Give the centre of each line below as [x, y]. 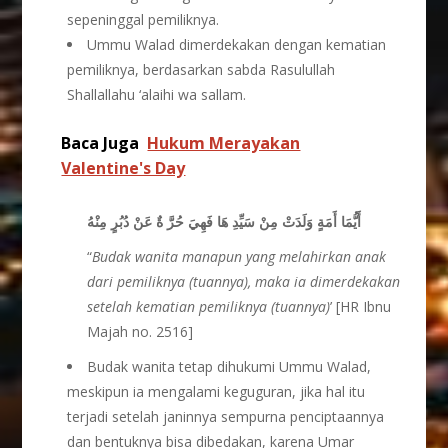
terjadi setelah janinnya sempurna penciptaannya [226, 416]
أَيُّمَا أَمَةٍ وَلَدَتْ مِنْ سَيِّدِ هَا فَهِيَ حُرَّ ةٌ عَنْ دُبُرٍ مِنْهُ [224, 221]
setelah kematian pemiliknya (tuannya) [209, 306]
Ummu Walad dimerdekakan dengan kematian [237, 44]
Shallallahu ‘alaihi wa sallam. [157, 94]
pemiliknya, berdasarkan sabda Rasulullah [201, 69]
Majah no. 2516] [140, 331]
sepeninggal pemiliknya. [143, 19]
